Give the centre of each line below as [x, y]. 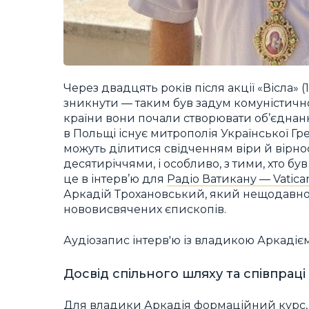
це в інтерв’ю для [115, 179]
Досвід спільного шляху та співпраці [185, 274]
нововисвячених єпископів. [145, 210]
